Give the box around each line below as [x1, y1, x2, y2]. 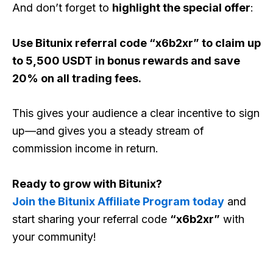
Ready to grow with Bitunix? [12, 177, 162, 191]
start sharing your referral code [12, 213, 170, 226]
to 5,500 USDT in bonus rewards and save [12, 54, 240, 67]
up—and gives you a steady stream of [12, 124, 204, 138]
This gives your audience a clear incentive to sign [12, 107, 260, 120]
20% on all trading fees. [12, 71, 141, 85]
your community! [12, 230, 96, 244]
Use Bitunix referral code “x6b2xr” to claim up [12, 36, 261, 49]
